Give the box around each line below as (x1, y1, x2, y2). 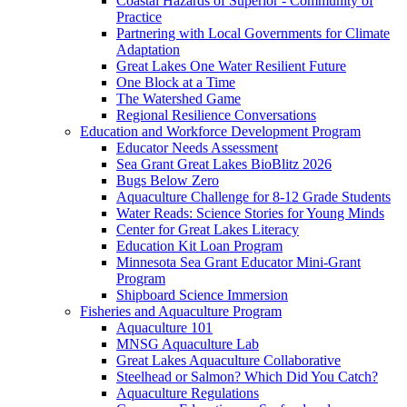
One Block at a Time (116, 74, 235, 90)
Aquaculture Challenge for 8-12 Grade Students (116, 188, 391, 204)
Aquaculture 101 (116, 319, 213, 335)
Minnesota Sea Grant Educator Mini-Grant (116, 253, 361, 270)
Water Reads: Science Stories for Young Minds (116, 204, 384, 221)
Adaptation (116, 41, 180, 57)
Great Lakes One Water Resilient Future (116, 57, 346, 74)
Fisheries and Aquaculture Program (80, 303, 282, 319)
